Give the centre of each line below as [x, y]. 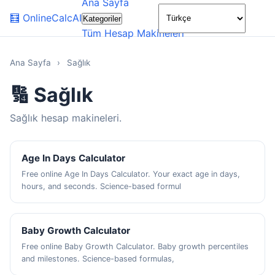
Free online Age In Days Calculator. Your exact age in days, [131, 174]
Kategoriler [102, 19]
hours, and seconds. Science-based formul [102, 186]
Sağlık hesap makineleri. [66, 118]
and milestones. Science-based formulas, [98, 259]
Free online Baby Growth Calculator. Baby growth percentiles [135, 246]
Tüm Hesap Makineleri [133, 33]
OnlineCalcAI [52, 18]
